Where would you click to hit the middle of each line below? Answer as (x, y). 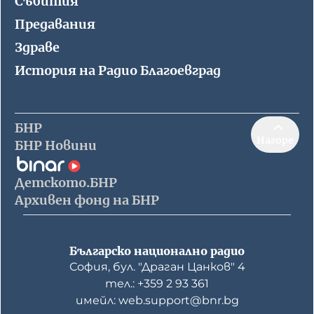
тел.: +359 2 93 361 (157, 284)
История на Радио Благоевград (118, 70)
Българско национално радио (157, 251)
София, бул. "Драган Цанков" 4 (157, 267)
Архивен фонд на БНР (87, 200)
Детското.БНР (66, 183)
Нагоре (275, 140)
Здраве (37, 47)
